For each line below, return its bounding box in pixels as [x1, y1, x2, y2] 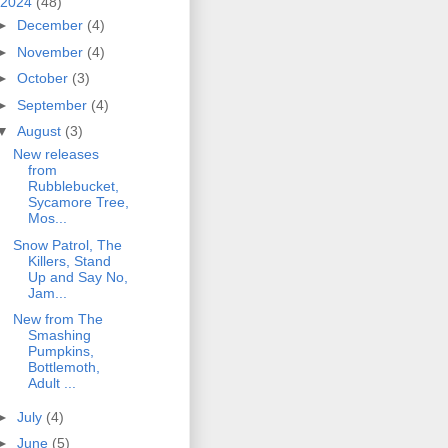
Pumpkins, [27, 343, 94, 360]
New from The [12, 311, 103, 328]
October [16, 70, 72, 87]
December [16, 17, 87, 34]
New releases [12, 146, 99, 163]
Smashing [27, 327, 91, 344]
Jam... [27, 284, 67, 301]
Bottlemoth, [27, 359, 100, 376]
